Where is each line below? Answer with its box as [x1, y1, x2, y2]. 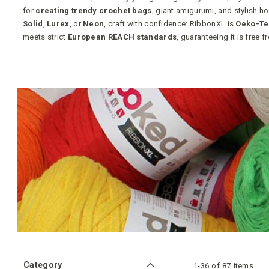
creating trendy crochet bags [35, 6, 152, 15]
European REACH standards [67, 32, 177, 41]
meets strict [23, 32, 68, 41]
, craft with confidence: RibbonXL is [104, 19, 236, 28]
